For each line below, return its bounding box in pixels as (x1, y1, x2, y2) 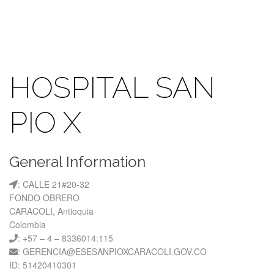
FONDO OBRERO (9, 191, 80, 204)
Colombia (9, 218, 46, 231)
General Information (9, 153, 146, 171)
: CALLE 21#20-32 (18, 178, 89, 190)
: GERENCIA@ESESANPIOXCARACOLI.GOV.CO (18, 245, 207, 257)
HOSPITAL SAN (9, 70, 215, 105)
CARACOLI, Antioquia (9, 205, 94, 217)
